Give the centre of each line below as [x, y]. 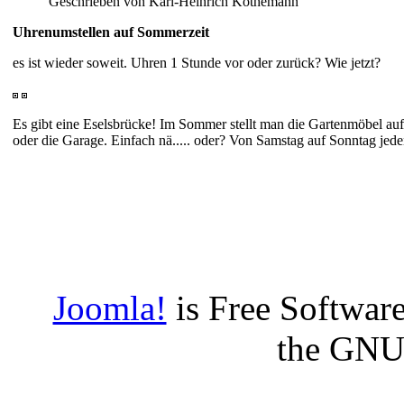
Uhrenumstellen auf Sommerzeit [111, 32]
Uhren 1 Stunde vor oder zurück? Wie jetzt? [256, 63]
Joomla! [110, 308]
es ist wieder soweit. [72, 63]
